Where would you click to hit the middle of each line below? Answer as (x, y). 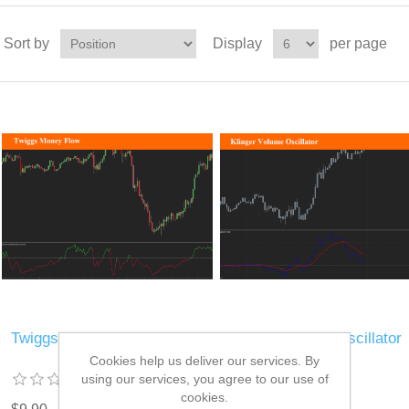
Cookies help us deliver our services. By (204, 360)
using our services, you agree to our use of (204, 378)
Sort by (26, 43)
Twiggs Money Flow (79, 339)
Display (237, 43)
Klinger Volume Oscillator (315, 339)
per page (358, 43)
